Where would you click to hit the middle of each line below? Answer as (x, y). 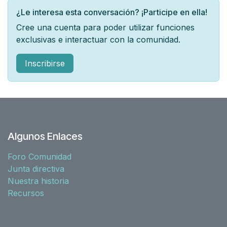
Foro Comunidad (40, 156)
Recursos (26, 193)
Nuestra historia (38, 181)
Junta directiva (36, 168)
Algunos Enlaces (45, 136)
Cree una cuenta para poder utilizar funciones (105, 27)
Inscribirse (45, 63)
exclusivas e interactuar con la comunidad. (98, 39)
